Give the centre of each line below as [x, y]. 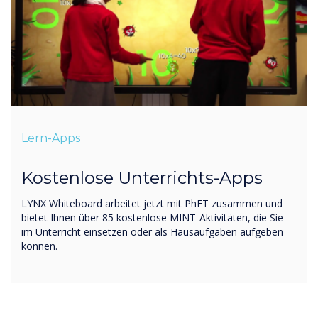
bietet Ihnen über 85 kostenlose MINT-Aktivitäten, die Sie [152, 217]
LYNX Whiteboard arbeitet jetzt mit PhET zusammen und [152, 203]
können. [39, 246]
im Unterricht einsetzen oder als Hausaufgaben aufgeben [152, 231]
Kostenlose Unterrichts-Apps [142, 177]
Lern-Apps [51, 138]
